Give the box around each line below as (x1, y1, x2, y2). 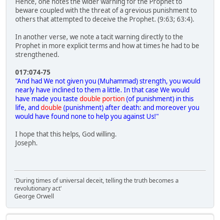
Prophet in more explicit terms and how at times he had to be (15, 41, 199, 51)
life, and (15, 103, 41, 112)
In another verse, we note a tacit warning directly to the (15, 32, 183, 42)
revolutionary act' (14, 184, 63, 193)
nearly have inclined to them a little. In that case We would (15, 85, 190, 95)
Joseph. (15, 138, 38, 148)
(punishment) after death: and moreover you (62, 103, 199, 112)
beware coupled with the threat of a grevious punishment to (15, 6, 197, 15)
